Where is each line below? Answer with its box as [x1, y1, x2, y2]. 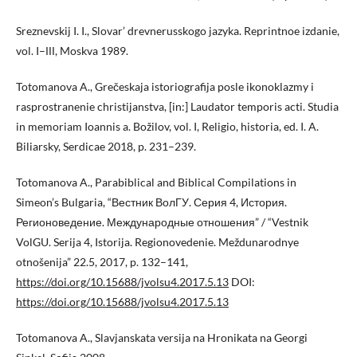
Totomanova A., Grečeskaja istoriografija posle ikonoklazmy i [16, 80, 314, 94]
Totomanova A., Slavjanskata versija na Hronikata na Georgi [16, 331, 308, 345]
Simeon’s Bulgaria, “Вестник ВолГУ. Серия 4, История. [16, 195, 287, 210]
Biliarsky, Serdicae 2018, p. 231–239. [16, 139, 196, 154]
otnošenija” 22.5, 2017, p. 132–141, [16, 255, 188, 269]
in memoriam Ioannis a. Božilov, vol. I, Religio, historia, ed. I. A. [16, 120, 319, 134]
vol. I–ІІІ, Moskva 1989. [16, 44, 128, 58]
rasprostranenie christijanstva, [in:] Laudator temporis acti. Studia [16, 100, 339, 114]
